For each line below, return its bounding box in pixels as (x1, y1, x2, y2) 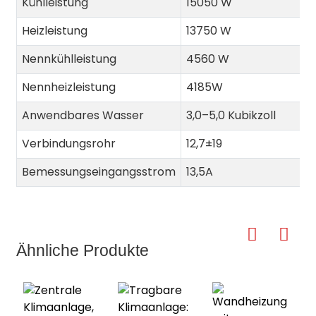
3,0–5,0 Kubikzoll (186, 107, 276, 123)
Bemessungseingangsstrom (21, 164, 176, 180)
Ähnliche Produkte (16, 242, 149, 260)
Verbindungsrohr (21, 135, 116, 152)
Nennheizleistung (21, 79, 116, 95)
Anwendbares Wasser (21, 107, 144, 123)
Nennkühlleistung (21, 51, 116, 67)
